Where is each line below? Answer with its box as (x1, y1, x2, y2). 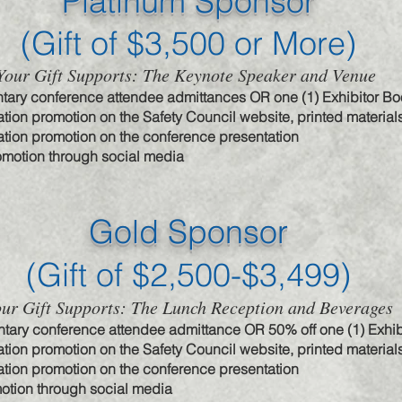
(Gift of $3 (21, 23, 162, 63)
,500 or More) (162, 23, 356, 63)
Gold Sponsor (89, 212, 288, 251)
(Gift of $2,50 (26, 255, 213, 294)
